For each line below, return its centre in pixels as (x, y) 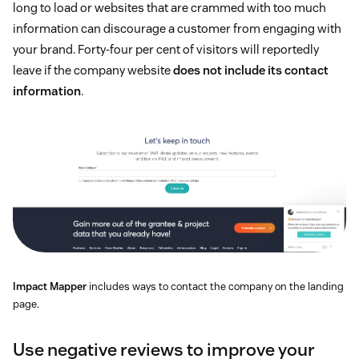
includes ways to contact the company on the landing (215, 287)
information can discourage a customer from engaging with (177, 29)
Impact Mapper (50, 287)
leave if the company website (93, 71)
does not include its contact (251, 71)
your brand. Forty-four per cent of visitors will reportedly (166, 50)
